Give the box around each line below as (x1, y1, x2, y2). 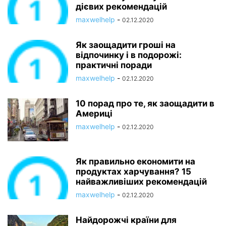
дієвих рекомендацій (76, 2, 167, 12)
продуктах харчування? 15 (76, 166, 191, 177)
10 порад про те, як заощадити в (76, 98, 214, 108)
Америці (76, 108, 112, 119)
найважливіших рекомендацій (76, 177, 207, 187)
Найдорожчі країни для (76, 215, 177, 225)
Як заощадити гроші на (76, 40, 176, 50)
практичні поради (76, 60, 152, 70)
